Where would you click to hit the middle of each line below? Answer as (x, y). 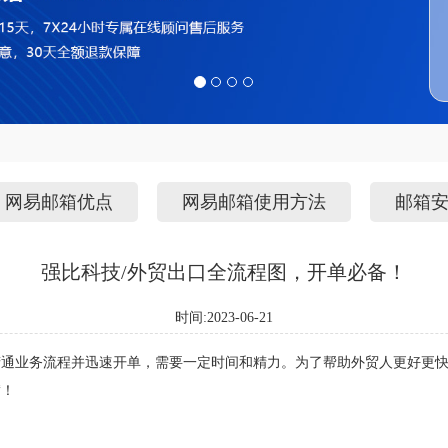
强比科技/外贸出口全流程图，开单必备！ (224, 272)
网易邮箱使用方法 (253, 202)
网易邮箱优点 (58, 202)
